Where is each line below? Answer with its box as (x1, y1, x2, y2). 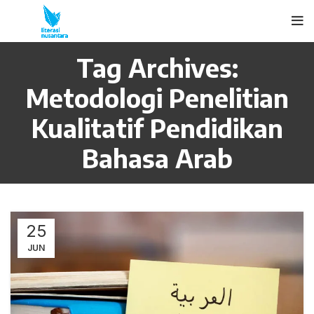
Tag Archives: (76, 52, 238, 83)
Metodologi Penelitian (25, 82, 289, 114)
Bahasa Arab (81, 142, 233, 174)
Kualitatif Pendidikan (31, 112, 283, 144)
